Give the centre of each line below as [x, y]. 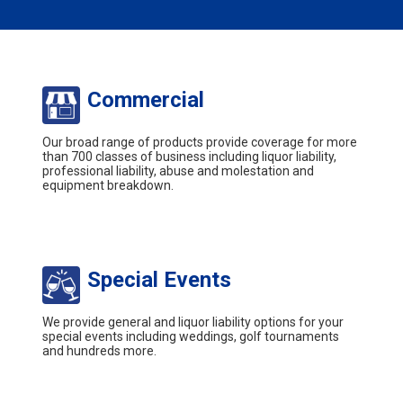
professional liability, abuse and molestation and [178, 171]
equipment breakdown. [108, 185]
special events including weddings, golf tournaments [191, 336]
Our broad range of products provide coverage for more [200, 142]
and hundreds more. [99, 351]
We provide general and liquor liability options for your [193, 322]
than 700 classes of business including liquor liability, [189, 157]
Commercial [146, 100]
